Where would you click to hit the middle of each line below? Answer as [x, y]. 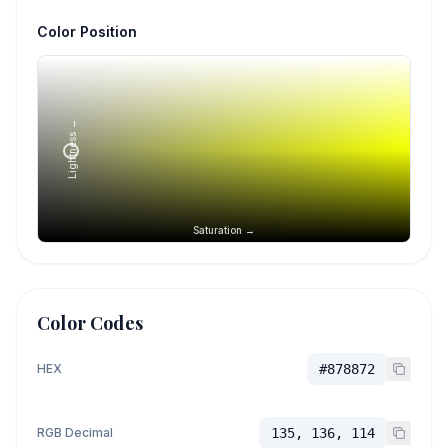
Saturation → [224, 230]
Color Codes [90, 323]
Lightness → [72, 149]
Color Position [87, 31]
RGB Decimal [75, 432]
